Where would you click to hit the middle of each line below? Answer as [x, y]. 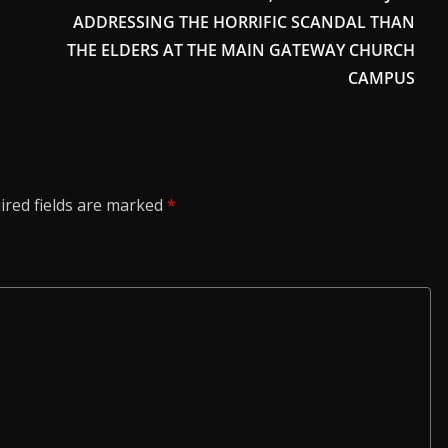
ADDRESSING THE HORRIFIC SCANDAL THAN [244, 21]
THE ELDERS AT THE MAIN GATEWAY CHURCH [241, 49]
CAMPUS [381, 77]
